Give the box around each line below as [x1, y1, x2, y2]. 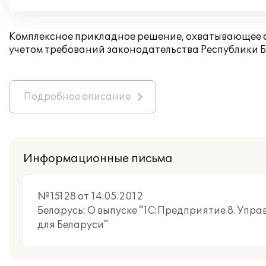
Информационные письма [23, 151, 173, 166]
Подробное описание [24, 91, 131, 103]
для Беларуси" [37, 219, 108, 231]
